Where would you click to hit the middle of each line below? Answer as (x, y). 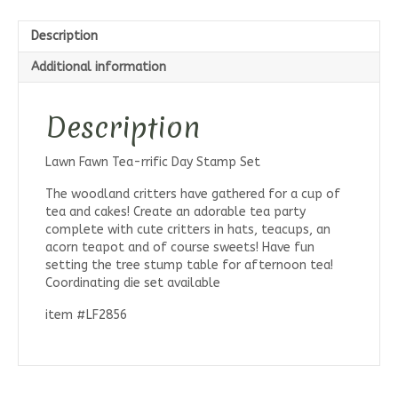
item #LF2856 (86, 315)
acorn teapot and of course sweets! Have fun (180, 248)
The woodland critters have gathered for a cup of (193, 195)
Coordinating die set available (133, 283)
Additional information (99, 68)
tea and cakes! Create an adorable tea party (175, 212)
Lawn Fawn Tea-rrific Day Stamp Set (153, 163)
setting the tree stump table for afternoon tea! (189, 266)
